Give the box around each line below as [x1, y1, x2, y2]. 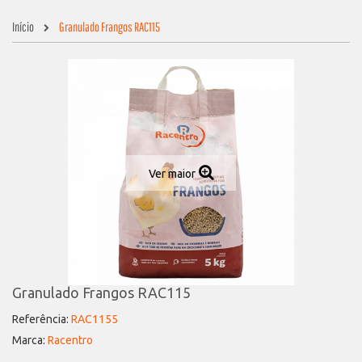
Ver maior [148, 167, 196, 180]
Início [12, 19, 34, 34]
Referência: [12, 313, 69, 326]
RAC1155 [71, 313, 118, 326]
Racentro [48, 334, 93, 347]
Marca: [12, 334, 45, 347]
